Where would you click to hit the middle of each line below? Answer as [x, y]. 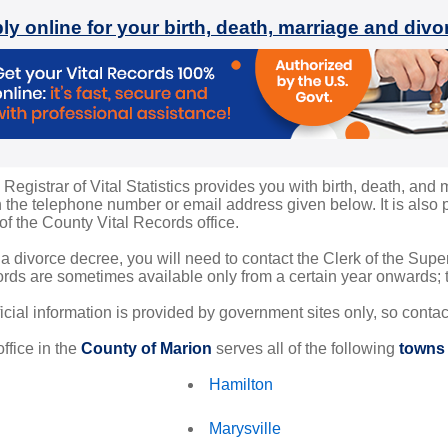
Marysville [245, 428]
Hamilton [241, 384]
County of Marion [146, 348]
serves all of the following [305, 348]
